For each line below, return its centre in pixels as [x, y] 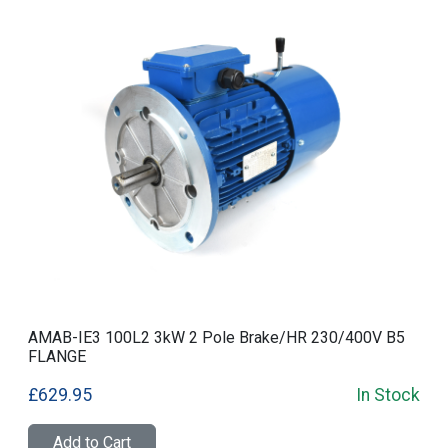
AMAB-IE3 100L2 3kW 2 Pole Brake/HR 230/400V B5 [216, 337]
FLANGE [57, 356]
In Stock [388, 395]
